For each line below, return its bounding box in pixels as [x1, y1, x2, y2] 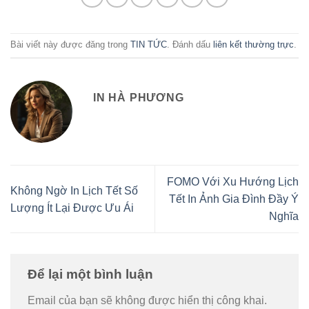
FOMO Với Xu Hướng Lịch [167, 176, 299, 188]
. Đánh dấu [167, 39, 213, 50]
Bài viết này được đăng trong [10, 39, 130, 50]
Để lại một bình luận [28, 267, 157, 282]
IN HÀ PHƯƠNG [93, 91, 184, 103]
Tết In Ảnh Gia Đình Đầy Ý [169, 193, 299, 206]
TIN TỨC [130, 39, 167, 50]
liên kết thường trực [213, 39, 294, 50]
